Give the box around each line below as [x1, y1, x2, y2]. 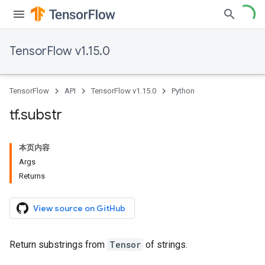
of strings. [143, 239, 188, 250]
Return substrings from [9, 239, 107, 250]
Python [172, 86, 195, 95]
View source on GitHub [33, 203, 125, 214]
